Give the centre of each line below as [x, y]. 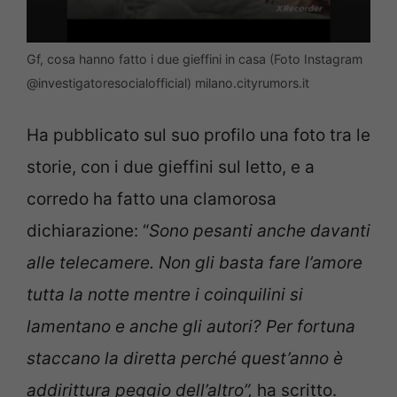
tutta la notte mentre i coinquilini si [165, 295]
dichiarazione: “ [88, 231]
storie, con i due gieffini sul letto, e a [171, 167]
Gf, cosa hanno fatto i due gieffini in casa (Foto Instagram [195, 58]
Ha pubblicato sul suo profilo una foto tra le [198, 136]
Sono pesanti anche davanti [260, 231]
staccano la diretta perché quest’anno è [185, 359]
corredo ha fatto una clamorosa [152, 199]
